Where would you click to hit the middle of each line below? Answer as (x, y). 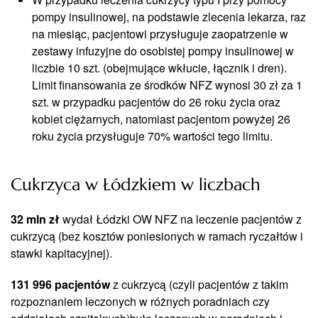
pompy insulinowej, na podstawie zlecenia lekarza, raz (169, 16)
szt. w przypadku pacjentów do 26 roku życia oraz (156, 102)
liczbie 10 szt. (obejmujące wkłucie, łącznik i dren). (159, 67)
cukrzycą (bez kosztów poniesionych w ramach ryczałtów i (157, 236)
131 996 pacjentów (60, 284)
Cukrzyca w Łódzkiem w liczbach (136, 184)
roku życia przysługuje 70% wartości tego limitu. (152, 136)
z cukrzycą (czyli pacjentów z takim (199, 284)
